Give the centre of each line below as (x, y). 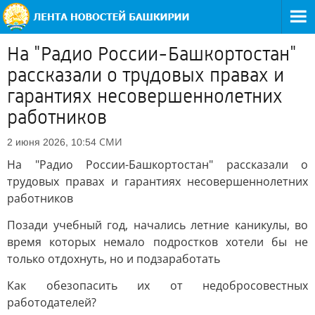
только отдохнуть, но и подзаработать (114, 259)
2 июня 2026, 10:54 (52, 142)
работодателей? (52, 302)
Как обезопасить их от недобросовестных (157, 285)
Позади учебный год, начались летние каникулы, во (157, 225)
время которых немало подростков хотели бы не (157, 242)
